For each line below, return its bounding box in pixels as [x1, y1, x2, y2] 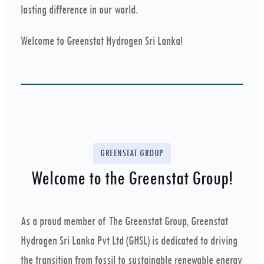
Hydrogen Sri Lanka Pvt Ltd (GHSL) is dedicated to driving [21, 233, 237, 247]
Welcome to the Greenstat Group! [31, 167, 233, 189]
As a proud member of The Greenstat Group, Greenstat [21, 214, 228, 228]
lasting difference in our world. [21, 3, 138, 17]
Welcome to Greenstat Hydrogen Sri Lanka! [21, 34, 183, 48]
